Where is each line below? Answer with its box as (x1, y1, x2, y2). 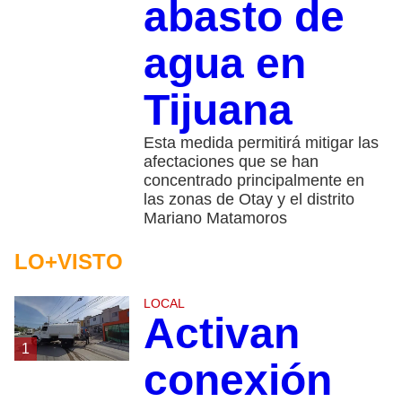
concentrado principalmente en (143, 170, 364, 189)
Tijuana (143, 85, 293, 134)
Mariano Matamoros (143, 208, 287, 227)
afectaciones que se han (143, 152, 319, 170)
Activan (143, 309, 300, 357)
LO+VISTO (14, 249, 123, 274)
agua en (143, 39, 306, 87)
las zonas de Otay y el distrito (143, 189, 354, 208)
